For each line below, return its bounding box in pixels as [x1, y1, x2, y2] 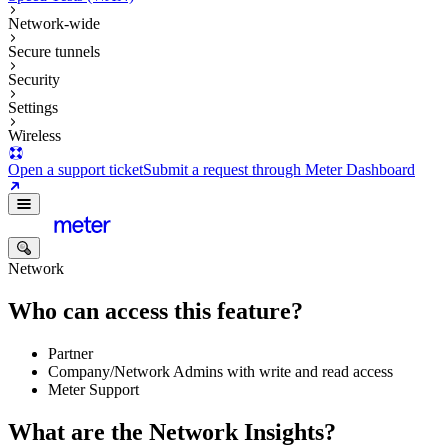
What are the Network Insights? [8, 418, 336, 445]
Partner [48, 344, 93, 362]
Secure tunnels [8, 43, 100, 60]
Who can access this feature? [8, 297, 303, 324]
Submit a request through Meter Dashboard [143, 161, 415, 178]
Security [8, 71, 60, 88]
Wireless [8, 127, 61, 144]
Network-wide [8, 15, 100, 32]
